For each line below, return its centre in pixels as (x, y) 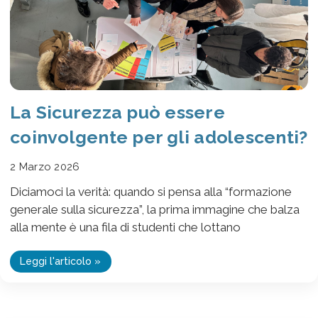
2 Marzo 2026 (45, 166)
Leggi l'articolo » (61, 262)
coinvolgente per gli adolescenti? (159, 137)
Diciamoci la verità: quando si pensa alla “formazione (151, 191)
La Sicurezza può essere (117, 112)
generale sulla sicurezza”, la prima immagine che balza (155, 209)
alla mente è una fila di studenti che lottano (125, 227)
